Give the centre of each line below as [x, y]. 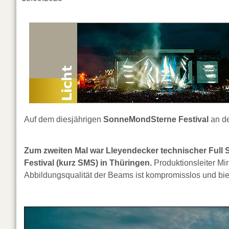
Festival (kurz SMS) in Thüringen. [88, 163]
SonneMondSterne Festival [156, 120]
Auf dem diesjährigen [64, 120]
